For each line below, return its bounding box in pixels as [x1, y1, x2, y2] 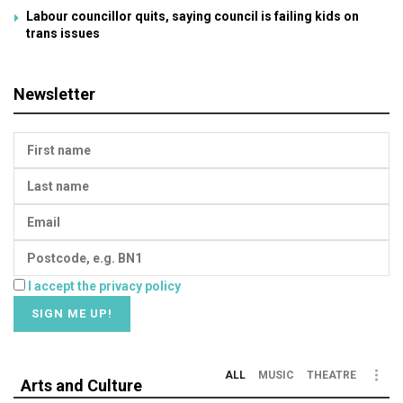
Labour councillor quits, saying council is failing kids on [26, 8, 359, 23]
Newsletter [13, 84, 95, 103]
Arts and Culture [21, 375, 142, 395]
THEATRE [307, 368, 356, 381]
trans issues [26, 25, 100, 40]
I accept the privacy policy [28, 278, 181, 293]
